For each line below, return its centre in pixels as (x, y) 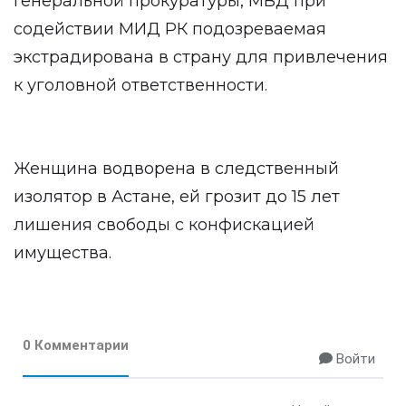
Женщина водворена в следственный (176, 169)
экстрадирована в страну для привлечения (201, 57)
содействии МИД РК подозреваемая (170, 29)
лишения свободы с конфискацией (164, 225)
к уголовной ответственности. (140, 85)
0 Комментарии (76, 345)
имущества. (63, 253)
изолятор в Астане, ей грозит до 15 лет (177, 197)
